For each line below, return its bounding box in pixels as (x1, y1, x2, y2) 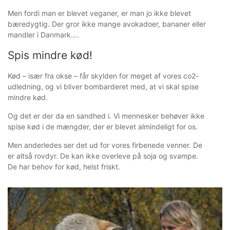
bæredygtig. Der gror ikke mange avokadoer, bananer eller (8, 20, 206, 28)
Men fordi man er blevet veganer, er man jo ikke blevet (8, 9, 191, 17)
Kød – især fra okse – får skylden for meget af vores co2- (8, 71, 199, 80)
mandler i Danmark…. (8, 30, 79, 39)
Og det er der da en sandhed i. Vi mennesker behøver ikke (8, 111, 204, 120)
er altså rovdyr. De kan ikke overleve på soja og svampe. (8, 151, 198, 160)
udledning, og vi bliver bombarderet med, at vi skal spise (8, 82, 199, 91)
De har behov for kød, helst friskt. (8, 162, 120, 171)
